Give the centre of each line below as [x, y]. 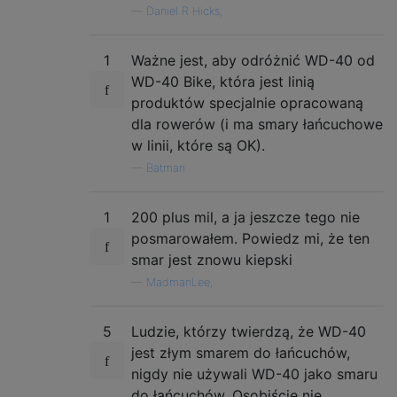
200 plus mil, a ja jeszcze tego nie [245, 217]
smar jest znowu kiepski [212, 259]
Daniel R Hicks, [184, 11]
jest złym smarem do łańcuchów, [241, 352]
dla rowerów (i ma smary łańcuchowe [257, 124]
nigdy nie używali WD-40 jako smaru [254, 374]
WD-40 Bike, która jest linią [223, 81]
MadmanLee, [179, 282]
